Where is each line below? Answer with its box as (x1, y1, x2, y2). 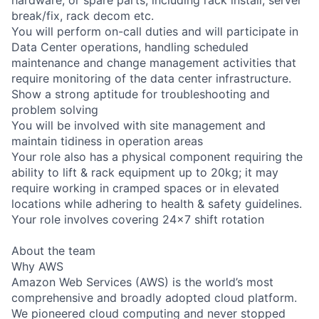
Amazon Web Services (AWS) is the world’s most (11, 274, 273, 289)
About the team (11, 243, 95, 258)
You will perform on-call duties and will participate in (11, 23, 298, 38)
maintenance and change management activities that (11, 55, 296, 70)
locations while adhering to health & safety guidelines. (11, 196, 302, 211)
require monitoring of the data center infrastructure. (11, 70, 291, 85)
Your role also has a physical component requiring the (11, 149, 303, 164)
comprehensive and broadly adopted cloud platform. (11, 290, 297, 305)
